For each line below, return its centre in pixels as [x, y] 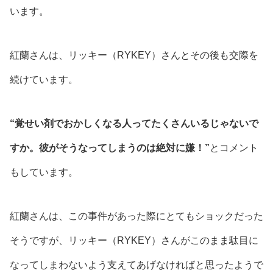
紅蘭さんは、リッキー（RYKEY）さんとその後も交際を [134, 55]
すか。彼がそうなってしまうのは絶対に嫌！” [110, 147]
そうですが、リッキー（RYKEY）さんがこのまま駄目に [134, 240]
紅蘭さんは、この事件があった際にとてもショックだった [136, 216]
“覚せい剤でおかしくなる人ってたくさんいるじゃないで [134, 123]
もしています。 [44, 172]
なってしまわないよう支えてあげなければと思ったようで [136, 264]
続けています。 [44, 79]
